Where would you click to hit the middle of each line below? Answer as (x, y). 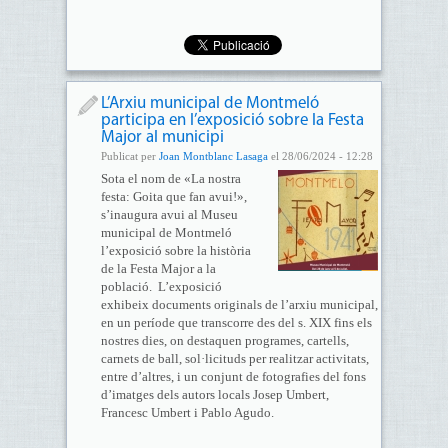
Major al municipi (162, 137)
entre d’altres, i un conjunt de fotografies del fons (233, 376)
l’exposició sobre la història (175, 250)
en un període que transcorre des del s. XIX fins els (236, 322)
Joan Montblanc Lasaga (213, 156)
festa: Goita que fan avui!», (173, 196)
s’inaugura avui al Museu (169, 214)
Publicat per (129, 156)
